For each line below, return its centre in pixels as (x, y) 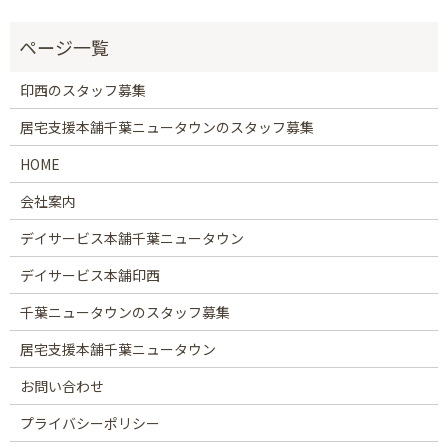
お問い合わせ (61, 385)
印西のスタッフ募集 (82, 89)
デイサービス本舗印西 (89, 274)
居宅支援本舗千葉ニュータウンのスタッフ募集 (166, 126)
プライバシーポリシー (89, 422)
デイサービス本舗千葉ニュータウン (131, 237)
